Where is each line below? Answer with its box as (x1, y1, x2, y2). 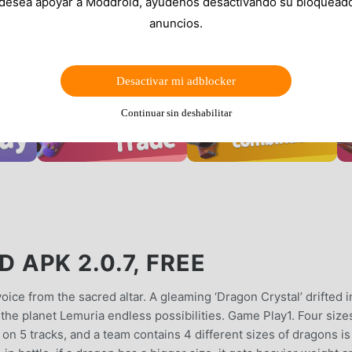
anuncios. (149, 15, 203, 31)
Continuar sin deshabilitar (120, 106, 232, 119)
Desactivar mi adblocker (116, 74, 236, 87)
